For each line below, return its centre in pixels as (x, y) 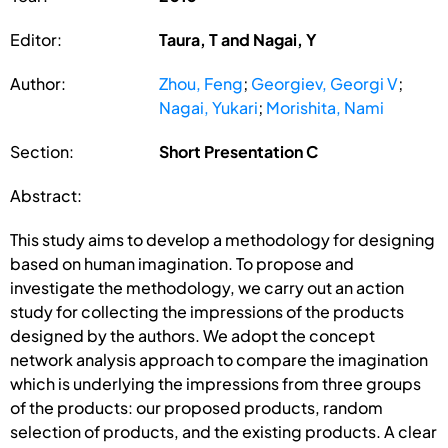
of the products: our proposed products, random (196, 407)
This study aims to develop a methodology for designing (222, 239)
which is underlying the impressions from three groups (215, 383)
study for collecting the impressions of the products (207, 311)
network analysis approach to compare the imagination (219, 359)
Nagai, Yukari (209, 107)
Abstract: (46, 195)
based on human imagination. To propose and (182, 263)
